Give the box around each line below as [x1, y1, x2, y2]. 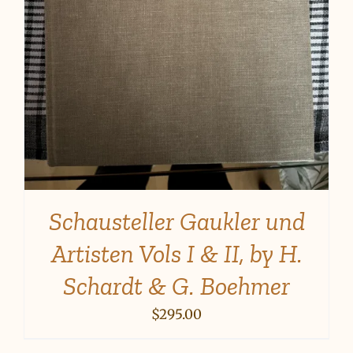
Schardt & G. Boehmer [63, 271, 290, 302]
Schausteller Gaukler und [48, 206, 305, 237]
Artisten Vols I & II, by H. [50, 239, 303, 269]
